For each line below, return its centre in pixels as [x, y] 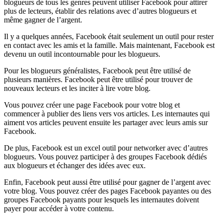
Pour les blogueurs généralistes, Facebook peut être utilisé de [97, 70]
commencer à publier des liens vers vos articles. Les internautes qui [107, 113]
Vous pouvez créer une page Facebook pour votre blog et [92, 105]
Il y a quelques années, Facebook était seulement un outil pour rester [109, 36]
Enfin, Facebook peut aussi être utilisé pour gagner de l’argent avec [107, 182]
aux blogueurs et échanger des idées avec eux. [75, 165]
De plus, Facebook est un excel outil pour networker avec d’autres [106, 148]
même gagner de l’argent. [43, 20]
